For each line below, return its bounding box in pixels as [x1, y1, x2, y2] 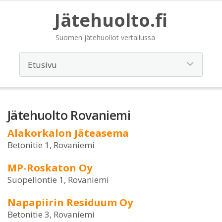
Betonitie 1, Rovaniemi [7, 139, 95, 151]
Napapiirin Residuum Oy [7, 196, 133, 209]
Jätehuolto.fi [55, 8, 167, 32]
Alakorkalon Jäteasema [7, 126, 129, 140]
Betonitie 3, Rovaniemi [7, 209, 95, 220]
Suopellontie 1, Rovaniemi [7, 174, 109, 185]
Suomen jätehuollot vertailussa [55, 33, 155, 42]
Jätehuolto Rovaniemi [7, 107, 130, 123]
